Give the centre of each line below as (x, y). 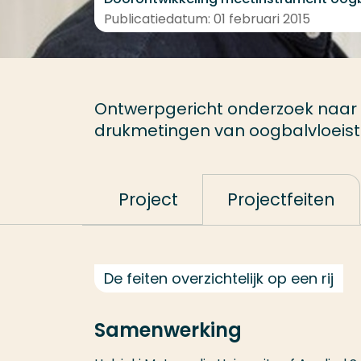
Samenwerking (168, 330)
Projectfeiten (281, 199)
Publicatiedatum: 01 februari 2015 (207, 19)
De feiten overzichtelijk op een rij (219, 278)
